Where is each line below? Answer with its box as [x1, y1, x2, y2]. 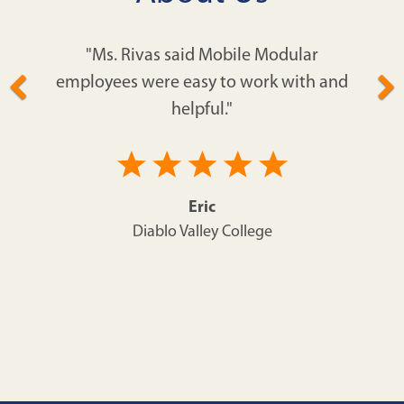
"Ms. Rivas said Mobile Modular [86, 47, 318, 66]
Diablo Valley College [132, 224, 272, 242]
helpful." [171, 101, 233, 120]
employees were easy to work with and [56, 74, 348, 93]
